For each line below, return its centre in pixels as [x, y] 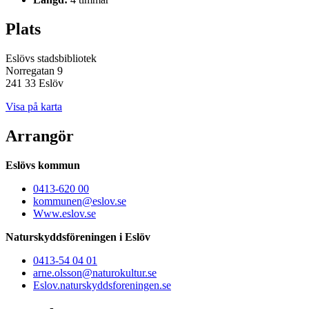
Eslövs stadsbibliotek [51, 59]
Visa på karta [34, 107]
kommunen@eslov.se [80, 201]
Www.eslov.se [64, 214]
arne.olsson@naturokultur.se [95, 273]
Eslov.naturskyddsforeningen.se [102, 286]
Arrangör [40, 136]
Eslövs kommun [43, 166]
